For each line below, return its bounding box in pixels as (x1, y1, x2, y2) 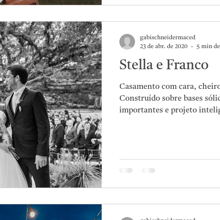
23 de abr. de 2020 (140, 43, 188, 50)
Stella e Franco (119, 58, 209, 73)
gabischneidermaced (140, 35, 195, 41)
